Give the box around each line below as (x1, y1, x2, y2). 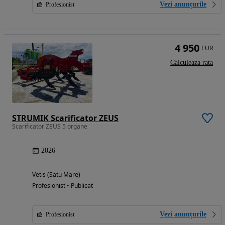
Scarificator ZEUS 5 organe (12, 122, 87, 131)
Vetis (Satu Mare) (32, 170, 80, 179)
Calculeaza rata (170, 59, 213, 67)
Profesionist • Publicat (32, 181, 93, 190)
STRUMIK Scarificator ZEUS (12, 113, 119, 124)
